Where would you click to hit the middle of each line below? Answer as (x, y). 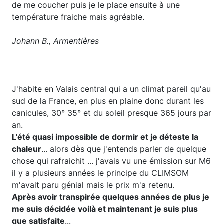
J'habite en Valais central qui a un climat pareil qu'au (111, 89)
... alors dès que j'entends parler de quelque (124, 149)
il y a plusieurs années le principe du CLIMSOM (100, 173)
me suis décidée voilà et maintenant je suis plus (105, 209)
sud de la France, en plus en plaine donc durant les (108, 101)
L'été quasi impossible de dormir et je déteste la (105, 137)
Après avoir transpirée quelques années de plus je (111, 197)
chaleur (27, 149)
